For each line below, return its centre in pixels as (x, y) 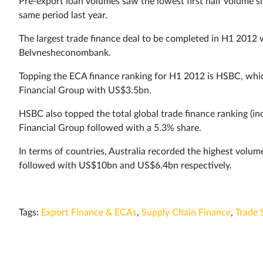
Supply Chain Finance (186, 212)
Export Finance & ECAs (89, 212)
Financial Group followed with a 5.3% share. (110, 128)
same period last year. (63, 15)
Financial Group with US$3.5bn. (85, 90)
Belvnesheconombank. (65, 53)
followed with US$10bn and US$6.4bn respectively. (125, 165)
